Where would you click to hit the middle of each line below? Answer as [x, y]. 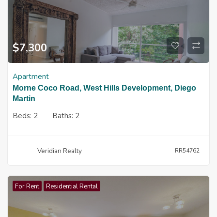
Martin [24, 99]
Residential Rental [72, 186]
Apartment [31, 77]
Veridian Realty [59, 151]
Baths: [64, 116]
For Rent [27, 186]
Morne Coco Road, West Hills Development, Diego [104, 88]
